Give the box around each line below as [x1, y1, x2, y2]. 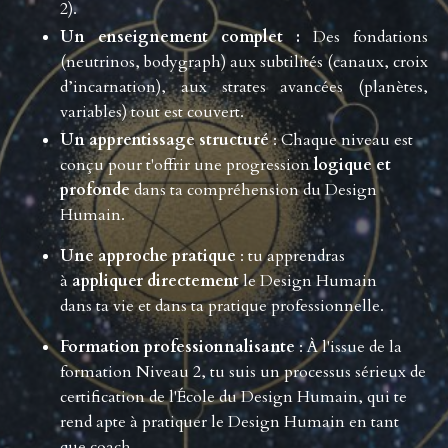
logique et [314, 154, 391, 177]
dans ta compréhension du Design [134, 179, 377, 202]
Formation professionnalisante [60, 336, 295, 359]
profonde [60, 179, 134, 202]
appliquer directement [72, 270, 239, 293]
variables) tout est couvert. [60, 101, 244, 124]
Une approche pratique [60, 245, 236, 268]
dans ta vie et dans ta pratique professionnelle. [60, 295, 384, 318]
